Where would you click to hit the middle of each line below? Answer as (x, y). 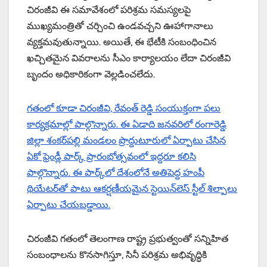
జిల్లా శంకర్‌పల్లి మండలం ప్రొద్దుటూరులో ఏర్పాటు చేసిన (126, 141)
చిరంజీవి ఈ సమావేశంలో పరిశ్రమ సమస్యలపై (109, 10)
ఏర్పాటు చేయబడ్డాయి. (69, 205)
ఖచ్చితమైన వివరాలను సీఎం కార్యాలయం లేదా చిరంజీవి (129, 58)
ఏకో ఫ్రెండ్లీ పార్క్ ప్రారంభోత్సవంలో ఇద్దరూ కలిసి (111, 157)
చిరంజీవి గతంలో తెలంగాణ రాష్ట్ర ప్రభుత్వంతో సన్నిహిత (128, 239)
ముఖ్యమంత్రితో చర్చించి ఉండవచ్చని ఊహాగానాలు (120, 26)
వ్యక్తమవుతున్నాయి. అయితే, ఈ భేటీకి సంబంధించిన (122, 42)
